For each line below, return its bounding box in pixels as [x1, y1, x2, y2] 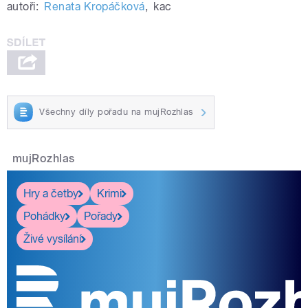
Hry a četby [23, 186, 78, 200]
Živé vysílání [23, 232, 81, 245]
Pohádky [23, 209, 65, 223]
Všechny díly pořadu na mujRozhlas [39, 107, 194, 118]
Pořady [84, 209, 118, 223]
